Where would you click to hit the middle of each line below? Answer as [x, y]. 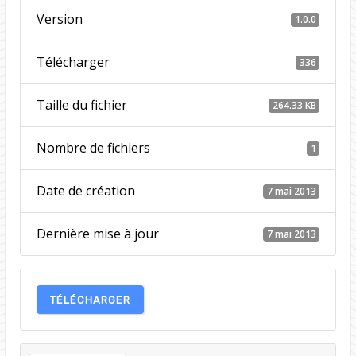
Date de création [85, 191]
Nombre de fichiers [93, 148]
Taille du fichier [81, 105]
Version [59, 19]
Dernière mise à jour [97, 234]
